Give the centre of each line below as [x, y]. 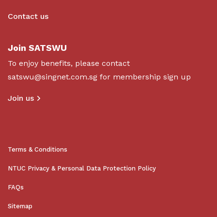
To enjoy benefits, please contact [69, 63]
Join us [21, 98]
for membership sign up [144, 77]
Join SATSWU [37, 48]
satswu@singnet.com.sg [53, 77]
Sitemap [20, 206]
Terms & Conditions [38, 150]
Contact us [28, 16]
